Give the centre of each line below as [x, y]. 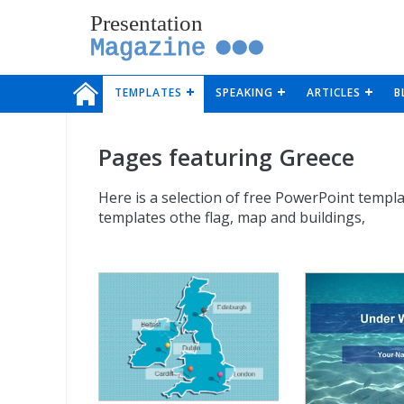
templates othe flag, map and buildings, [231, 217]
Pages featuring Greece [226, 156]
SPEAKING [244, 92]
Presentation [146, 22]
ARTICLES [333, 92]
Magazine [147, 48]
